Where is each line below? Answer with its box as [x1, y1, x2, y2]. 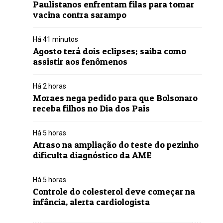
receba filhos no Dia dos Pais [32, 103, 150, 113]
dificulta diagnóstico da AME [32, 150, 151, 160]
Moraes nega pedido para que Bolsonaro [32, 93, 198, 103]
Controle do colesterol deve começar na [32, 186, 195, 197]
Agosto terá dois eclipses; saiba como [32, 46, 186, 56]
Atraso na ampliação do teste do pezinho [32, 139, 199, 150]
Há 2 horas [32, 82, 66, 90]
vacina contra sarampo [32, 9, 126, 20]
